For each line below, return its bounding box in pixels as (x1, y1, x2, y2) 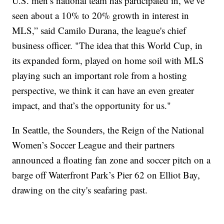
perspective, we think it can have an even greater (12, 83, 194, 96)
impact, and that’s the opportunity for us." (12, 98, 171, 111)
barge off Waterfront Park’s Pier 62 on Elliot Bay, (12, 168, 200, 181)
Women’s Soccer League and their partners (12, 138, 175, 151)
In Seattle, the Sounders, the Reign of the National (12, 123, 204, 136)
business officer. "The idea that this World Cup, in (12, 38, 203, 51)
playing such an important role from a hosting (12, 68, 187, 81)
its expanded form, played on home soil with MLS (12, 53, 204, 66)
